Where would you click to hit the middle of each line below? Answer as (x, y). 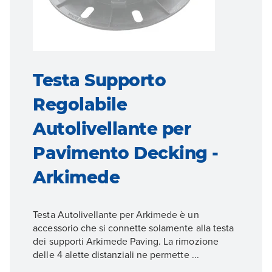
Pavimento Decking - (126, 153)
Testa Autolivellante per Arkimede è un (116, 215)
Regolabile (80, 105)
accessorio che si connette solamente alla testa (133, 228)
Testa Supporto (100, 80)
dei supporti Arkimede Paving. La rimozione (126, 241)
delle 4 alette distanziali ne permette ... (116, 255)
